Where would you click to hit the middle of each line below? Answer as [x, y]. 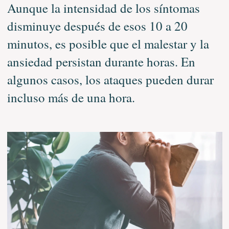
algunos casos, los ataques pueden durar [110, 79]
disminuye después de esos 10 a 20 [97, 26]
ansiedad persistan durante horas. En [101, 61]
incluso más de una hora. [71, 97]
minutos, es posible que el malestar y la [108, 43]
